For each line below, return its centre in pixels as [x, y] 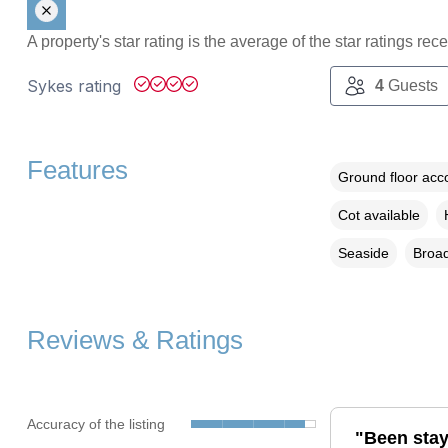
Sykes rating [76, 86]
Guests [410, 86]
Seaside [363, 253]
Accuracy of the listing [95, 423]
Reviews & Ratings [134, 340]
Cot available [378, 215]
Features [77, 170]
